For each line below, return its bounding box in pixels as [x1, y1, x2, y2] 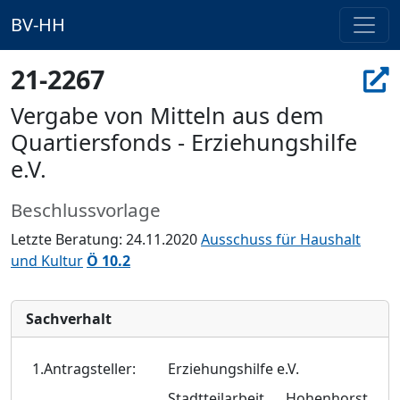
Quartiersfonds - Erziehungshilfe [11, 127, 357, 157]
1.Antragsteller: [32, 359, 137, 379]
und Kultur [11, 251, 83, 271]
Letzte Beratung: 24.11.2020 [11, 229, 201, 249]
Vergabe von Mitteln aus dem [11, 100, 324, 130]
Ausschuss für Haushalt [201, 229, 361, 249]
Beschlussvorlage [11, 197, 161, 222]
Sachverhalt [26, 309, 112, 329]
